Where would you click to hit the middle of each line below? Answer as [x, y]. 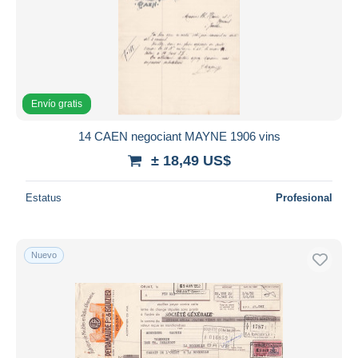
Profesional [304, 197]
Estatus [44, 197]
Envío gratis [57, 103]
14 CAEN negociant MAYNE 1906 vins [179, 136]
